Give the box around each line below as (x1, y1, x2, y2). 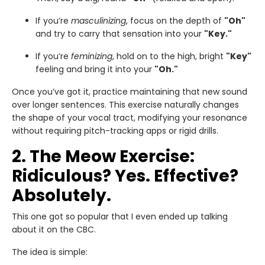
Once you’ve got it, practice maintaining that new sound (12, 85, 247, 98)
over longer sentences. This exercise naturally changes (12, 98, 239, 111)
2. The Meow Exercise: (12, 144, 195, 168)
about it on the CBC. (12, 223, 96, 235)
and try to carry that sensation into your (35, 27, 204, 40)
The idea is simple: (12, 245, 88, 258)
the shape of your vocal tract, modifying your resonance (12, 111, 247, 124)
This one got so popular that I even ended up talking (12, 210, 228, 222)
